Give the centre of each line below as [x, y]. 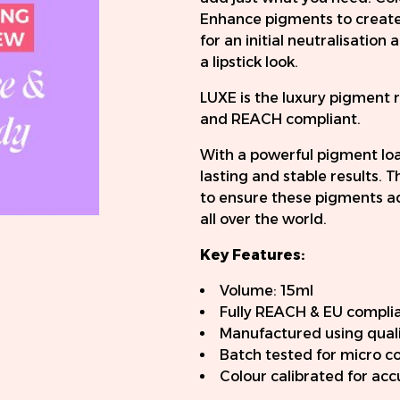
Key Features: [252, 255]
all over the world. [263, 220]
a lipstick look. [249, 62]
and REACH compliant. [280, 120]
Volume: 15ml [267, 291]
